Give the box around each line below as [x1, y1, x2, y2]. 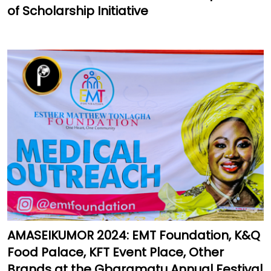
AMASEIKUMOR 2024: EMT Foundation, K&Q [7, 227, 260, 244]
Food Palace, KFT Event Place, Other [7, 244, 224, 261]
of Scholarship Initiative [7, 2, 148, 20]
